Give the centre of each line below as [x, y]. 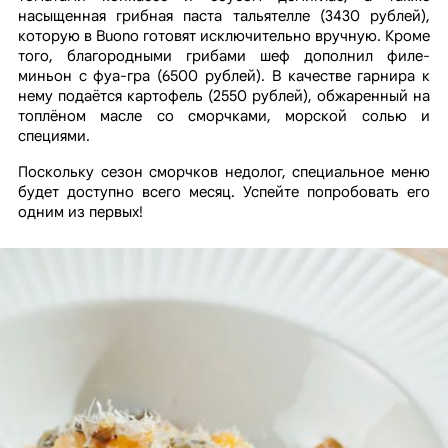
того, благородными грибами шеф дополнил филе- [224, 56]
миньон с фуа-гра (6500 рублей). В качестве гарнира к [224, 76]
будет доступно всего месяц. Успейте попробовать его [224, 192]
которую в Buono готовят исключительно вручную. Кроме [224, 36]
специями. [53, 136]
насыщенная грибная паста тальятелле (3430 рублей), [224, 16]
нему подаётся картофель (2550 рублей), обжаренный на [224, 96]
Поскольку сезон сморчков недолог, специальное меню [224, 172]
